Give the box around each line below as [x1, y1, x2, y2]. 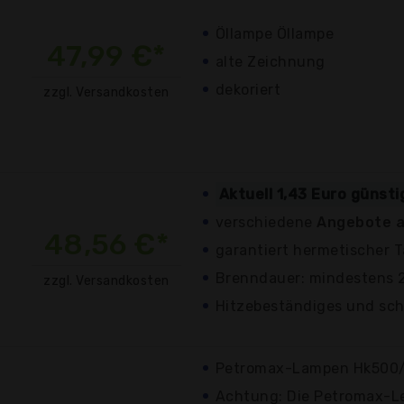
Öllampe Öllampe [216, 24, 335, 42]
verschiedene [216, 213, 317, 231]
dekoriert [216, 80, 281, 98]
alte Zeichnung [216, 52, 326, 70]
